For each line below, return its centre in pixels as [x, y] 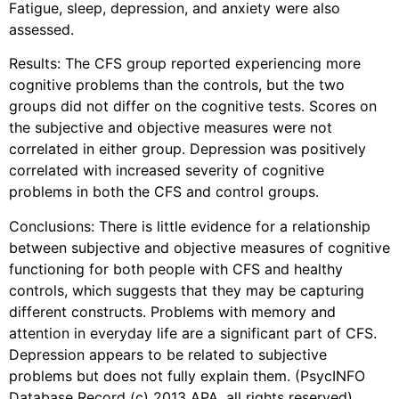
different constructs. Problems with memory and [172, 311]
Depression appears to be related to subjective [168, 354]
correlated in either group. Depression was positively [187, 149]
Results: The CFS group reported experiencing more [185, 64]
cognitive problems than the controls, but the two [177, 85]
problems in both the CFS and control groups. [164, 192]
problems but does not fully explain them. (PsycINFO [187, 375]
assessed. [41, 30]
